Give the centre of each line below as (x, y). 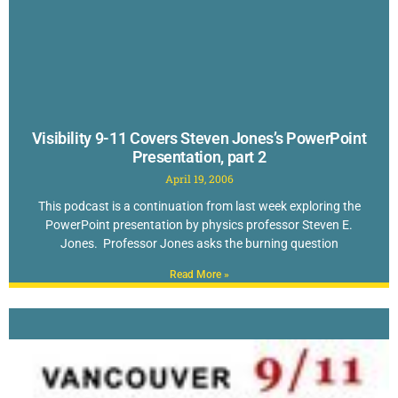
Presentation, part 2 (199, 156)
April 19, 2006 (199, 178)
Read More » (199, 274)
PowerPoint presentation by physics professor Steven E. (199, 224)
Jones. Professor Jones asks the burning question (199, 243)
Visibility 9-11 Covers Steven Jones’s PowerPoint (199, 138)
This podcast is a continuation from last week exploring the (199, 206)
